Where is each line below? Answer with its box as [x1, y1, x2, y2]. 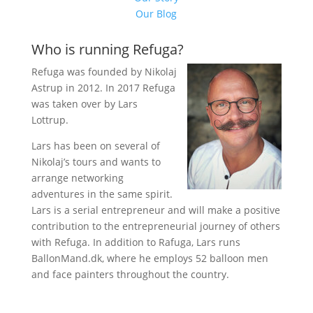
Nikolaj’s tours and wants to [31, 155, 161, 168]
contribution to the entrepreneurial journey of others [31, 219, 280, 233]
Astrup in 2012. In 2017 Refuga [31, 81, 175, 94]
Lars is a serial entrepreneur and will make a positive [31, 203, 280, 217]
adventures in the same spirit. [31, 187, 173, 201]
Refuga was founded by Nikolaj [31, 65, 177, 78]
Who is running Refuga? [31, 40, 184, 59]
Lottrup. [31, 113, 68, 126]
